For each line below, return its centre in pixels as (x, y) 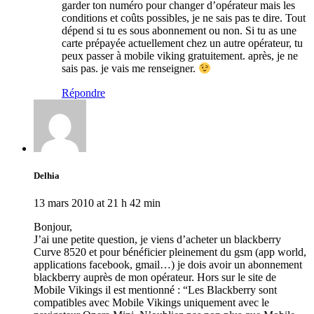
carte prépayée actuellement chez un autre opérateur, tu (182, 43)
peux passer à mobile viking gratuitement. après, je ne (180, 56)
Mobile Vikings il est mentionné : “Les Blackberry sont (155, 290)
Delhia (47, 176)
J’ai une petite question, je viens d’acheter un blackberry (157, 240)
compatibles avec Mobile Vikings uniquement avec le (151, 303)
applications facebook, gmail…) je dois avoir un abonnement (168, 265)
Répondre (83, 93)
